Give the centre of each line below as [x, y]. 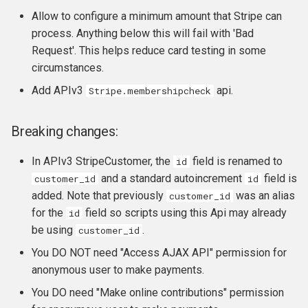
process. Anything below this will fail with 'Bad [143, 33]
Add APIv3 [59, 90]
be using [54, 230]
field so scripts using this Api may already [185, 213]
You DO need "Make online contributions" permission [158, 293]
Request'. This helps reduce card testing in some [149, 51]
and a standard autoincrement [172, 178]
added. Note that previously [99, 196]
